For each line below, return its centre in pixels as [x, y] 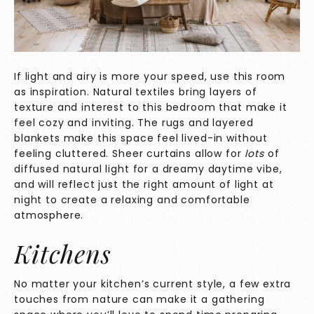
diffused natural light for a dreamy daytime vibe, [148, 169]
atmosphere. [49, 215]
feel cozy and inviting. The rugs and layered [134, 122]
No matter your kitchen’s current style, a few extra [153, 284]
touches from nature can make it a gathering [139, 299]
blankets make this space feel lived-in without [141, 138]
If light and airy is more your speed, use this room [150, 76]
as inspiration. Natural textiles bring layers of [136, 91]
